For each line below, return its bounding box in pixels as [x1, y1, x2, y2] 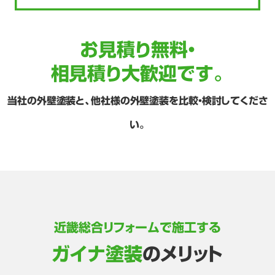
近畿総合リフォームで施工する [54, 221, 221, 234]
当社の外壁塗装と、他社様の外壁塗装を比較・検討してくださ [7, 96, 268, 106]
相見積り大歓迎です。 [50, 64, 225, 83]
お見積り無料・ [80, 41, 195, 60]
